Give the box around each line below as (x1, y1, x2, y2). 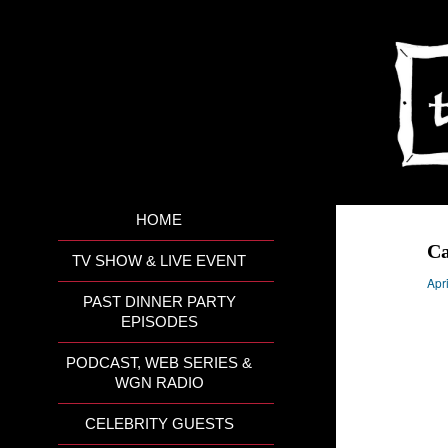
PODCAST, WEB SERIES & (66, 355, 253, 371)
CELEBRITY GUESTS (84, 416, 234, 432)
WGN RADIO (114, 375, 204, 391)
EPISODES (120, 314, 198, 330)
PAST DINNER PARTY (82, 294, 236, 310)
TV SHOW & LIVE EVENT (72, 253, 247, 269)
